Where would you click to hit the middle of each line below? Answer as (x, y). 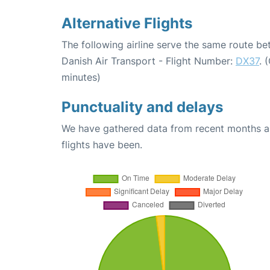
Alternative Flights (127, 23)
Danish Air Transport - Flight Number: (149, 61)
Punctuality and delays (142, 107)
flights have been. (102, 144)
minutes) (81, 77)
